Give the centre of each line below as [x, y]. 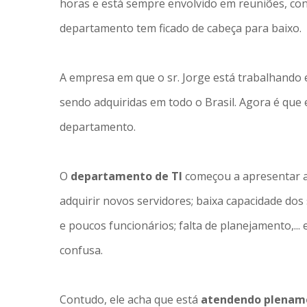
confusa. [81, 250]
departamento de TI [128, 176]
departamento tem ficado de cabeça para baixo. [181, 28]
